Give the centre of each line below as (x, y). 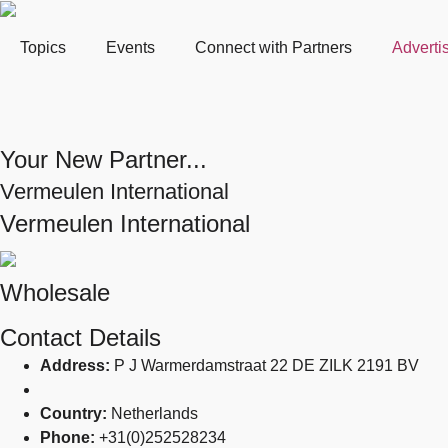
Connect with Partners (273, 47)
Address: (77, 365)
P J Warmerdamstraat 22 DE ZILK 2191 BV (266, 365)
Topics (43, 47)
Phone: (69, 437)
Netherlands (154, 413)
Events (130, 47)
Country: (75, 413)
